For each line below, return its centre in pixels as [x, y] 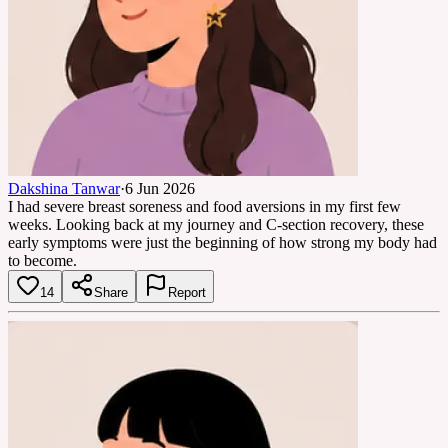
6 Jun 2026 [160, 188]
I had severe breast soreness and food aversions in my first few [204, 206]
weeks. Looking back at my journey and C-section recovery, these [216, 224]
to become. [42, 260]
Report [187, 292]
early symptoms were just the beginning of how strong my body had [222, 242]
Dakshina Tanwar [64, 188]
